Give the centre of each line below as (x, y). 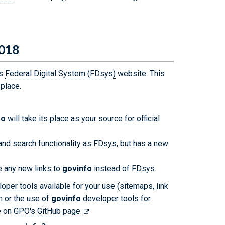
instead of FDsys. (124, 168)
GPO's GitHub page (47, 211)
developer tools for (116, 199)
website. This (140, 74)
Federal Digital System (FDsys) (60, 74)
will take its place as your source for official (83, 118)
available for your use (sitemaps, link (103, 186)
